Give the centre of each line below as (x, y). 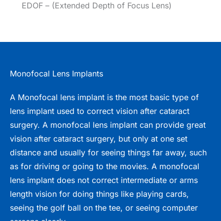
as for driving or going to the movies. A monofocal (105, 166)
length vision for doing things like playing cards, (99, 194)
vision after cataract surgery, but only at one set (99, 138)
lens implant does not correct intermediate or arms (104, 180)
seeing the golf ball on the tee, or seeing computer (104, 207)
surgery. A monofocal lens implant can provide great (108, 125)
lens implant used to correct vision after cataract (100, 111)
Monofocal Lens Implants (56, 73)
